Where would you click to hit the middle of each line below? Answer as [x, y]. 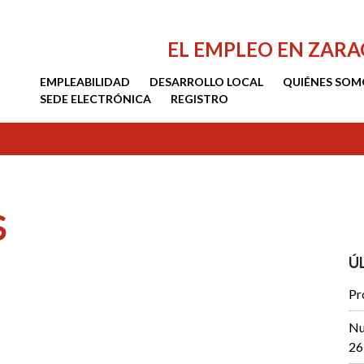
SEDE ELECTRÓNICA [95, 98]
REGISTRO [199, 98]
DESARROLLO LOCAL [206, 81]
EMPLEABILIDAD [85, 81]
